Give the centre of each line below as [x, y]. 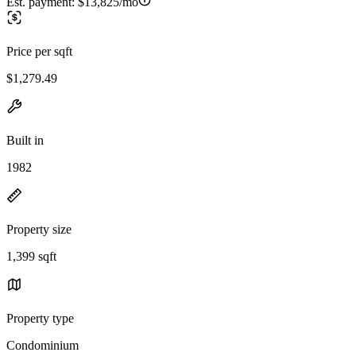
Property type [40, 318]
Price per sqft [39, 51]
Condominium [43, 345]
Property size [39, 229]
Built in [25, 140]
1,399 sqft [31, 256]
